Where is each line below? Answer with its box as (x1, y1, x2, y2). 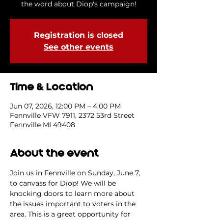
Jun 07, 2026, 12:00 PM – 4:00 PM (10, 102, 121, 110)
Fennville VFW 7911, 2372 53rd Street (10, 111, 135, 120)
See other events (44, 42, 113, 52)
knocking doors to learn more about (10, 189, 137, 198)
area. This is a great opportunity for (10, 210, 133, 219)
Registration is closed (34, 30, 123, 40)
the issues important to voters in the (10, 199, 137, 208)
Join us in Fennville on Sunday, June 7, (10, 168, 142, 177)
